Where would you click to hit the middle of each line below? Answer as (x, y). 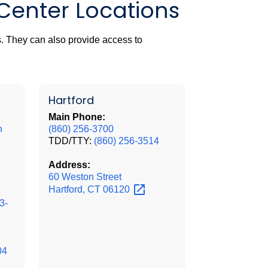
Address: (69, 165)
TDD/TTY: (71, 141)
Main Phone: (77, 117)
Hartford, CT (75, 189)
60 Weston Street (85, 176)
